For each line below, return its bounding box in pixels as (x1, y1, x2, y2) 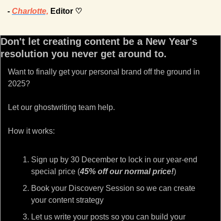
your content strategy (31, 195, 104, 204)
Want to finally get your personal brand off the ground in (8, 67, 200, 76)
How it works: (8, 126, 55, 135)
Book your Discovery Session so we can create (31, 184, 195, 192)
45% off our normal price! (80, 167, 174, 176)
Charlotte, (12, 6, 48, 15)
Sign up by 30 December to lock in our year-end (31, 155, 197, 164)
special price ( (31, 167, 80, 176)
